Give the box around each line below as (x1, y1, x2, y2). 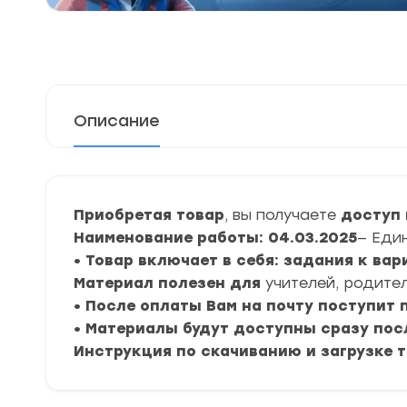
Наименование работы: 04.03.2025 (74, 229, 357, 246)
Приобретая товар (74, 206, 224, 223)
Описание (74, 111, 160, 131)
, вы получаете (224, 206, 336, 223)
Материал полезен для (74, 274, 265, 292)
